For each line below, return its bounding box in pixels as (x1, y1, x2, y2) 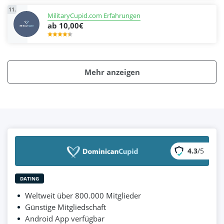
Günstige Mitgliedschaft (25, 201, 106, 212)
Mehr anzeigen (84, 66, 140, 77)
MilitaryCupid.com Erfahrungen (47, 10, 140, 20)
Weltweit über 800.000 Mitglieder (25, 190, 141, 200)
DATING (20, 174, 39, 182)
